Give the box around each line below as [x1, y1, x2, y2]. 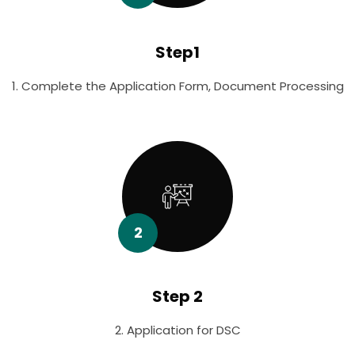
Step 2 [152, 285, 203, 308]
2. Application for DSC [114, 322, 241, 339]
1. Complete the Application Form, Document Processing [11, 78, 344, 95]
